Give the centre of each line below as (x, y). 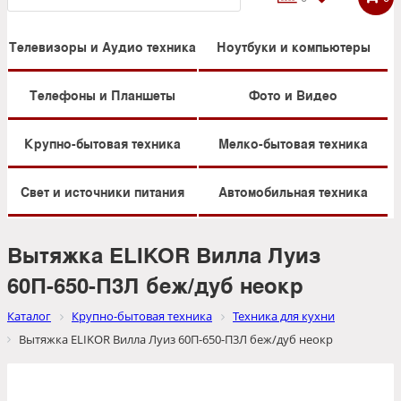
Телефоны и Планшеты (102, 95)
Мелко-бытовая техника (293, 144)
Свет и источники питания (102, 192)
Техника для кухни (284, 316)
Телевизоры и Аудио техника (102, 47)
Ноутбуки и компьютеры (293, 47)
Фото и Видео (293, 95)
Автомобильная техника (293, 192)
